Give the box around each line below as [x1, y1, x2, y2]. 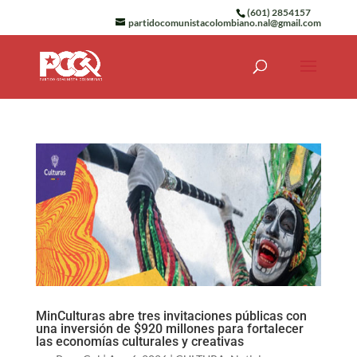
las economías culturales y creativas [35, 334, 244, 350]
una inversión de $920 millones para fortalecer [35, 321, 304, 337]
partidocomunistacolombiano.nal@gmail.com [128, 17, 322, 29]
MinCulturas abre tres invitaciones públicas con [35, 308, 307, 324]
